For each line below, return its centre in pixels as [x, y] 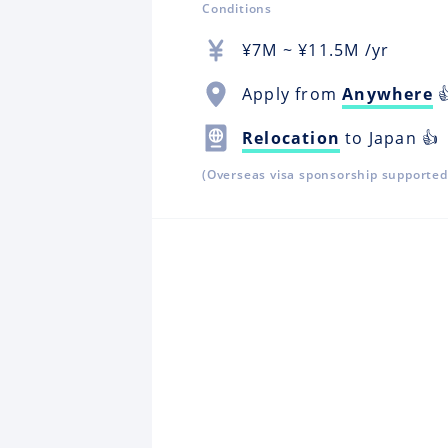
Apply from [292, 93]
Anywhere [387, 93]
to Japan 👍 [390, 137]
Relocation [291, 137]
